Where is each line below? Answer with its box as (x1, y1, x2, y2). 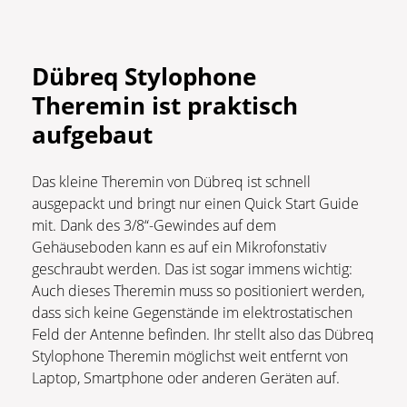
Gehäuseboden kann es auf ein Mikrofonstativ (32, 236, 326, 257)
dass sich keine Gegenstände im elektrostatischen (32, 302, 352, 323)
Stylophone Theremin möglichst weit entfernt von (32, 345, 348, 366)
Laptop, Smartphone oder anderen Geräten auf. (32, 367, 340, 388)
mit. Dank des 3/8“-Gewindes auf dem (32, 214, 276, 235)
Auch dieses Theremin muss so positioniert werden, (32, 280, 364, 301)
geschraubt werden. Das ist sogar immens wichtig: (32, 258, 352, 279)
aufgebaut (32, 117, 153, 151)
